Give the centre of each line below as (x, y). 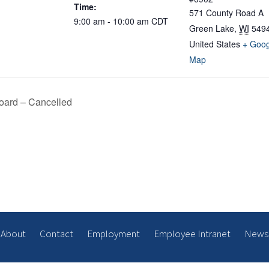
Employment (113, 234)
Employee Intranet (192, 234)
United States (215, 44)
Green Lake (212, 29)
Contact (56, 234)
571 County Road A (226, 13)
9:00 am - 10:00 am (113, 21)
